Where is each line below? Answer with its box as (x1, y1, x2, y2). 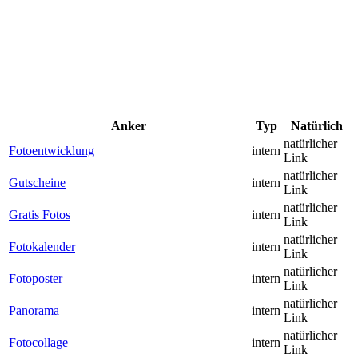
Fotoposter (9, 272, 62, 286)
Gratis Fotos (9, 208, 70, 222)
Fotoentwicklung (9, 144, 94, 158)
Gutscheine (9, 176, 66, 190)
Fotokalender (9, 240, 75, 254)
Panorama (9, 304, 59, 318)
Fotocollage (9, 336, 68, 350)
